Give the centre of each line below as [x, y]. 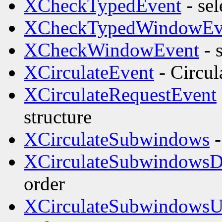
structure [58, 117]
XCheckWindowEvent [111, 50]
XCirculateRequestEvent [120, 95]
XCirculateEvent [89, 72]
